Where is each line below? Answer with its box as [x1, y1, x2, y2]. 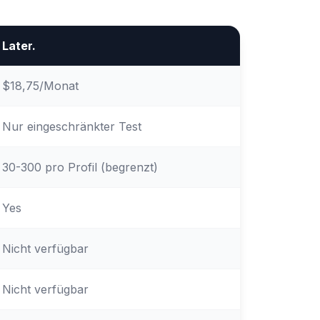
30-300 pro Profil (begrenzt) [2, 160, 158, 174]
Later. [2, 39, 36, 53]
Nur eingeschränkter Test [2, 119, 141, 134]
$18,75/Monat [2, 79, 79, 93]
